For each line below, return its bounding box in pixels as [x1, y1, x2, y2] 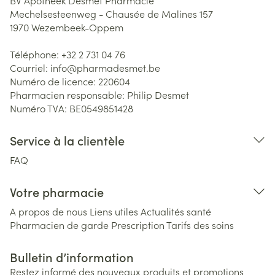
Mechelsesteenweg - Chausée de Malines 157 [10, 7, 213, 20]
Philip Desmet [127, 88, 189, 101]
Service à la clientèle [10, 131, 125, 149]
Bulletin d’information [10, 248, 134, 265]
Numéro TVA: [10, 101, 69, 115]
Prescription [111, 218, 165, 231]
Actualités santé [141, 204, 211, 218]
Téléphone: [10, 47, 61, 61]
